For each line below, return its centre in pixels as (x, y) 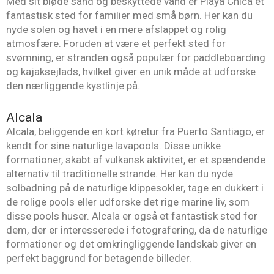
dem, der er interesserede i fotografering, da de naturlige (137, 230)
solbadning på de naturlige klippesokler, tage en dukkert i (135, 188)
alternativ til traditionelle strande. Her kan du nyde (120, 174)
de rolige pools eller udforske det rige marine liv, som (128, 202)
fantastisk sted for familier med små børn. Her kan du (129, 15)
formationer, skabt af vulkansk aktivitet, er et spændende (136, 160)
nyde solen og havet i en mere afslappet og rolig (116, 29)
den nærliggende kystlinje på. (73, 85)
